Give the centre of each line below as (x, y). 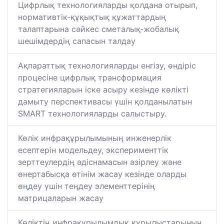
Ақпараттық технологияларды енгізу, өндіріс (107, 66)
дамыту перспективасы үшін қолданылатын (105, 102)
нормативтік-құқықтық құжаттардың (92, 17)
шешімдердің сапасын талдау (77, 41)
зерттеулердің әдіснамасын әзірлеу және (100, 162)
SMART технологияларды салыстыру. (92, 114)
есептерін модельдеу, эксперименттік (93, 150)
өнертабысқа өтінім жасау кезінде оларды (102, 174)
